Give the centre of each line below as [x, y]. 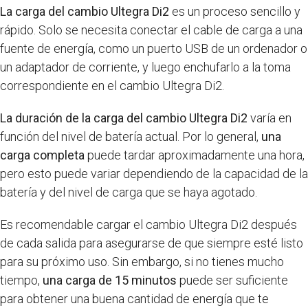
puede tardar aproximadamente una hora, [195, 155]
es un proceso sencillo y [235, 11]
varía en [269, 118]
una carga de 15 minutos [110, 280]
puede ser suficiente [232, 280]
